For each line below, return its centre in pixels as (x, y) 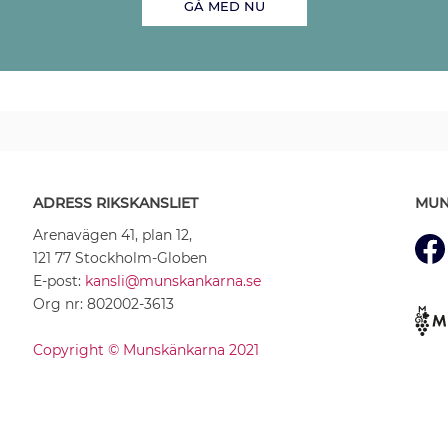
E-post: (59, 280)
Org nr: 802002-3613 (104, 303)
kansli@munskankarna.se (173, 280)
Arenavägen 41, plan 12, (113, 234)
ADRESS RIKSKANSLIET (116, 202)
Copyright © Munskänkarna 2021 (146, 349)
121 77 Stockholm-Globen (120, 257)
